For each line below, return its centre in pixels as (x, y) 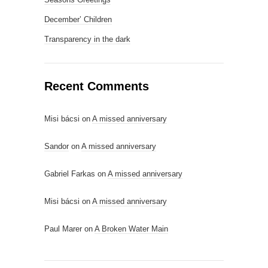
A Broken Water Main (131, 229)
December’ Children (78, 19)
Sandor (57, 146)
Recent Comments (97, 86)
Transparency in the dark (87, 39)
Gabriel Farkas (70, 174)
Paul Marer (63, 229)
